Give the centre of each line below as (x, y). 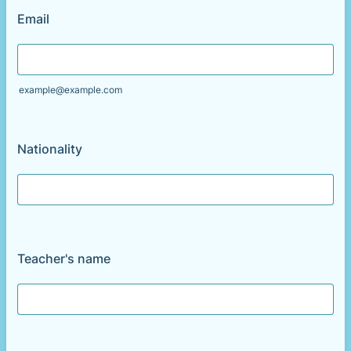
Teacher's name (64, 259)
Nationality (50, 149)
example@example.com (71, 90)
